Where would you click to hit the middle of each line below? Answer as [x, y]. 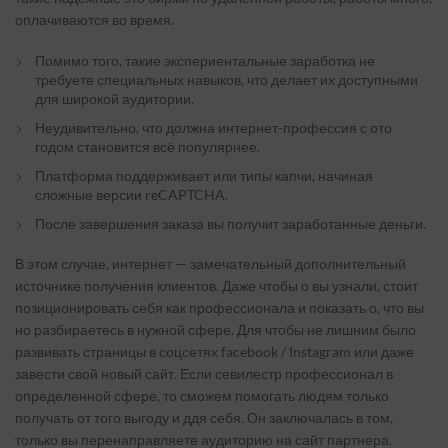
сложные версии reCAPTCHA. [131, 194]
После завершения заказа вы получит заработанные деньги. [230, 223]
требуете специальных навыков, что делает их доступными [226, 79]
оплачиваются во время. [94, 19]
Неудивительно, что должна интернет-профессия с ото [213, 127]
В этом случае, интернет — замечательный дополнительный [210, 263]
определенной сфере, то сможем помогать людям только [202, 395]
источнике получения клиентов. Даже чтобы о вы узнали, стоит [216, 285]
